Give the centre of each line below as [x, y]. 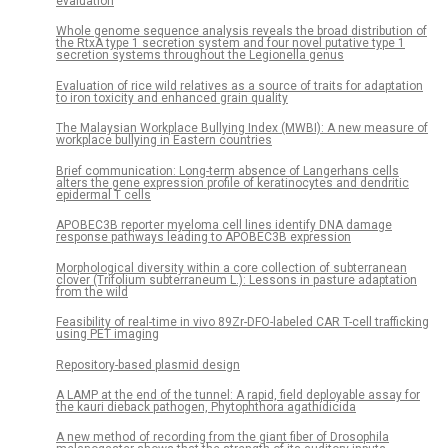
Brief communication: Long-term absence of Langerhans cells [227, 170]
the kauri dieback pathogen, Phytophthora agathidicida [206, 406]
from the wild [92, 291]
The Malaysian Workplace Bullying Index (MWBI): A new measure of [242, 128]
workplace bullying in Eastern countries [164, 140]
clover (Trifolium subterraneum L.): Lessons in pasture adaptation [236, 279]
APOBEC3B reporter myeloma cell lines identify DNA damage [224, 225]
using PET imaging [107, 334]
